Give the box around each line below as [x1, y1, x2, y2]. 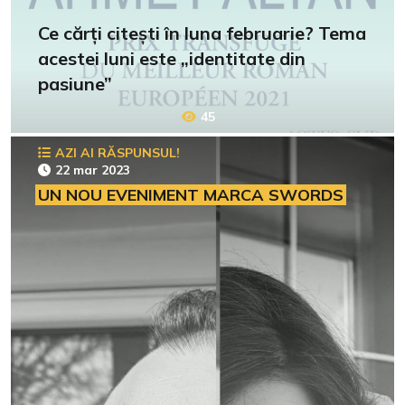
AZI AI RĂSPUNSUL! [55, 144, 180, 161]
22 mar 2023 [55, 161, 130, 178]
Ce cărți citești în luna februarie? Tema [38, 21, 366, 44]
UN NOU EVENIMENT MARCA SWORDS [38, 184, 344, 205]
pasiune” [38, 71, 112, 95]
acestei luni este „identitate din [38, 46, 306, 70]
